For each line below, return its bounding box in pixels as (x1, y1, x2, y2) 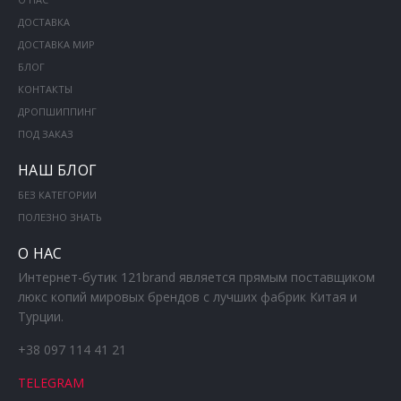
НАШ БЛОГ (17, 160, 98, 180)
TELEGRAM (17, 374, 84, 391)
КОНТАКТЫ (17, 82, 73, 96)
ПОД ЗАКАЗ (17, 127, 73, 141)
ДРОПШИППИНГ (17, 105, 97, 118)
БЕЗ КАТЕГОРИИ (17, 188, 97, 201)
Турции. (17, 308, 64, 325)
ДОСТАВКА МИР (17, 38, 95, 51)
